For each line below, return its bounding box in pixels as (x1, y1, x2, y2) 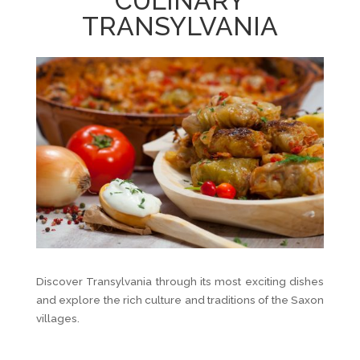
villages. (35, 312, 80, 325)
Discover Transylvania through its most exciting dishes (35, 275, 325, 288)
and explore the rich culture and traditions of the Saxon (35, 293, 325, 307)
